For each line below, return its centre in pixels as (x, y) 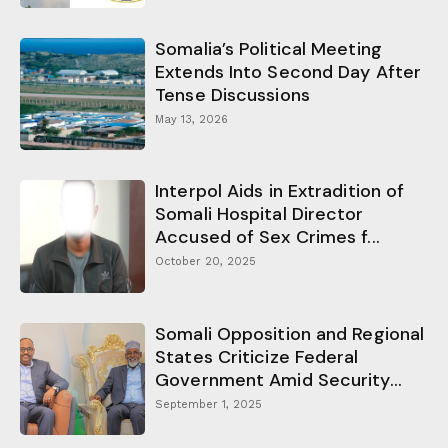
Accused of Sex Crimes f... (267, 237)
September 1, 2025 (209, 404)
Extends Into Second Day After (288, 71)
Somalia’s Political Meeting (268, 48)
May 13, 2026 (192, 119)
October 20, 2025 (206, 262)
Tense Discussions (232, 94)
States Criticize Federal (257, 356)
